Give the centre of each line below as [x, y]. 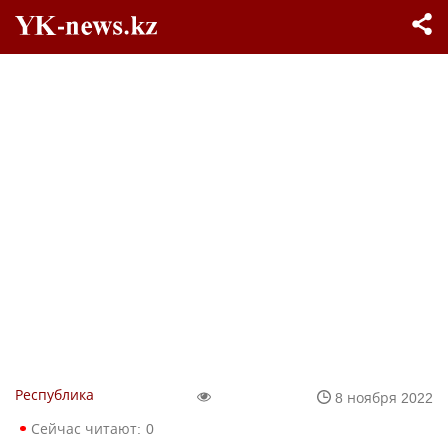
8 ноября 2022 [384, 397]
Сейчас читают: [86, 428]
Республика [54, 394]
